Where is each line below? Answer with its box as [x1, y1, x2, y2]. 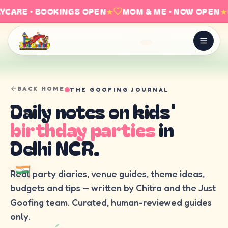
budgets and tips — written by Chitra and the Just [10, 182, 216, 193]
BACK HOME [17, 84, 65, 92]
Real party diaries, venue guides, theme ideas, [10, 168, 205, 179]
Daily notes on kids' [10, 96, 176, 125]
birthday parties [10, 115, 156, 143]
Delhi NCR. [10, 133, 100, 161]
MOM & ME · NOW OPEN [119, 5, 216, 17]
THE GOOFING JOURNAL [70, 86, 169, 93]
